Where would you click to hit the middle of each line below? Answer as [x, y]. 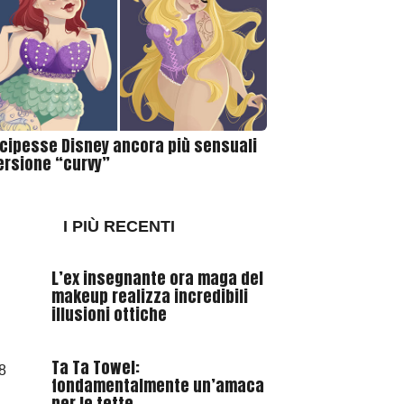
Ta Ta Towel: [95, 368]
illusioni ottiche [109, 315]
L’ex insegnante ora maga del [157, 279]
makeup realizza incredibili [149, 297]
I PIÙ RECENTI [119, 227]
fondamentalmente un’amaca [157, 386]
